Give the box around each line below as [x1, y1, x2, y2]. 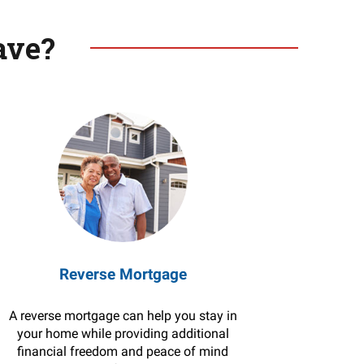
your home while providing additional [16, 326, 229, 341]
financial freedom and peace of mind [17, 344, 229, 359]
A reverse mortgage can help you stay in [8, 308, 237, 323]
